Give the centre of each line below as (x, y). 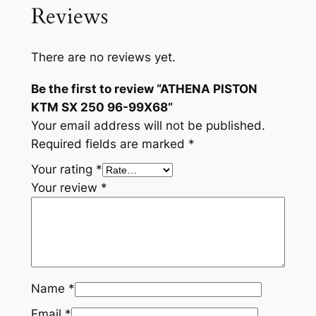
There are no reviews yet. (103, 57)
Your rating (63, 170)
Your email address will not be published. (148, 126)
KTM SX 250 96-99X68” (102, 108)
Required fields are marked (109, 144)
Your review (66, 188)
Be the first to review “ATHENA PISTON (144, 89)
